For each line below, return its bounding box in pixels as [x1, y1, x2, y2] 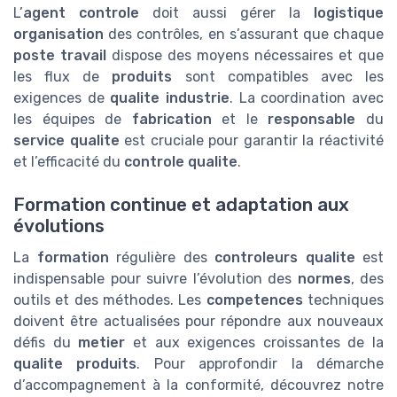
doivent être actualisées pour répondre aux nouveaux [13, 313, 384, 331]
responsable [268, 111, 356, 128]
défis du [13, 334, 79, 352]
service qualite [13, 132, 120, 150]
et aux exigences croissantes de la [125, 334, 384, 352]
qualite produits [13, 355, 137, 373]
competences [206, 292, 303, 309]
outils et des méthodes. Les [13, 292, 206, 309]
